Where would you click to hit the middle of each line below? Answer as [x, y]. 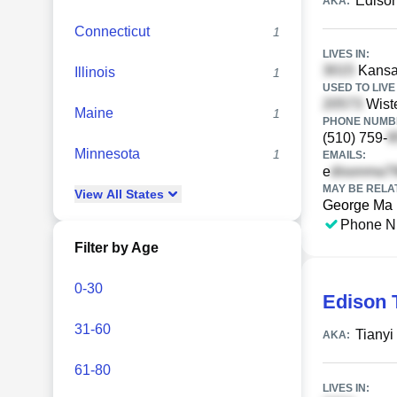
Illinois [95, 72]
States [143, 194]
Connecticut [112, 31]
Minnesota [107, 154]
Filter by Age [117, 248]
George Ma [358, 205]
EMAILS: [344, 155]
